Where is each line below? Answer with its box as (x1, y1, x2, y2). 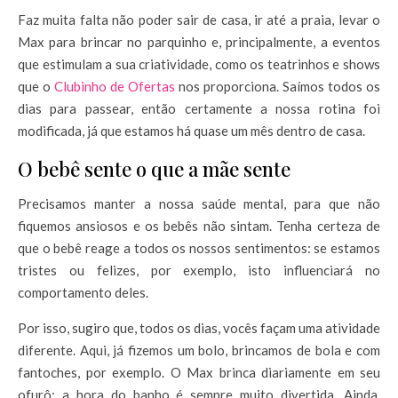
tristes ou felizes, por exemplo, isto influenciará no (18, 261, 380, 278)
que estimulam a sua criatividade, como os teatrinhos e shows (18, 55, 380, 72)
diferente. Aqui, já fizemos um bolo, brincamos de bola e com (18, 341, 380, 358)
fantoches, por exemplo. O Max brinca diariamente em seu (18, 363, 380, 380)
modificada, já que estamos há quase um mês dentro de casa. (18, 122, 368, 139)
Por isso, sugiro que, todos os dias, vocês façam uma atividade (18, 319, 380, 336)
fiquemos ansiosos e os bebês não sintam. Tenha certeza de (18, 217, 380, 234)
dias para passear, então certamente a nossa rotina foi (18, 99, 380, 116)
